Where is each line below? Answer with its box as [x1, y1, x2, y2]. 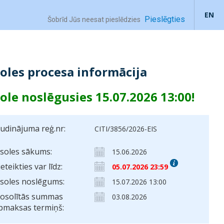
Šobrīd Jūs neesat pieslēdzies [47, 15, 140, 24]
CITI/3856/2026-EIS [94, 124, 157, 133]
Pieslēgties [144, 14, 185, 24]
